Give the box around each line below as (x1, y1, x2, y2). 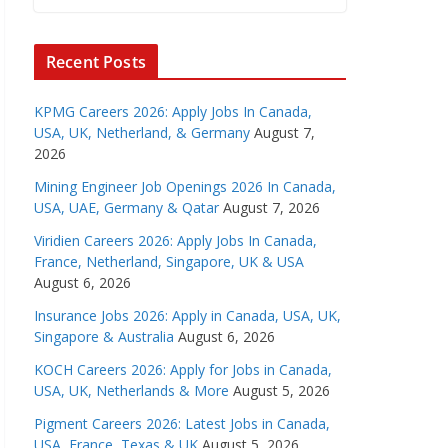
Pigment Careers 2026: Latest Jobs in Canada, (34, 414, 330, 433)
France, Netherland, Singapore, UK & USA (34, 252, 304, 271)
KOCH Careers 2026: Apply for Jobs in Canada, (34, 360, 332, 379)
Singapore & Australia (34, 327, 174, 346)
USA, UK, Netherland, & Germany (34, 123, 250, 142)
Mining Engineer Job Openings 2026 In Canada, (34, 177, 336, 196)
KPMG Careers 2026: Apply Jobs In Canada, (34, 102, 312, 121)
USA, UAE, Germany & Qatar (34, 198, 219, 217)
